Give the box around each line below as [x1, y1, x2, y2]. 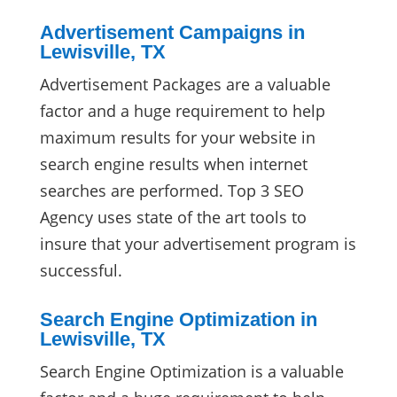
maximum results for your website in [39, 126, 315, 148]
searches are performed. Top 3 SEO [39, 179, 304, 201]
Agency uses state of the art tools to [39, 206, 307, 228]
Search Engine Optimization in [39, 307, 317, 331]
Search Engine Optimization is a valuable [39, 360, 344, 382]
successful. [39, 259, 122, 281]
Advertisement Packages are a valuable [39, 73, 331, 95]
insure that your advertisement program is [39, 232, 356, 254]
